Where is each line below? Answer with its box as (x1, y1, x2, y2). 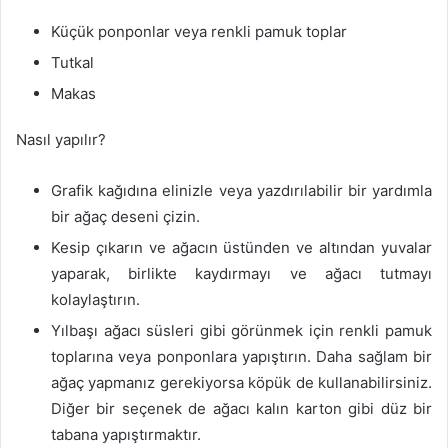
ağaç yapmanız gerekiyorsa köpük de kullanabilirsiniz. (51, 373, 432, 392)
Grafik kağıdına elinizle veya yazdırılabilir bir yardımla (51, 181, 432, 200)
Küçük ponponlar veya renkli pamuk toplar (51, 22, 347, 41)
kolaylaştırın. (51, 290, 140, 309)
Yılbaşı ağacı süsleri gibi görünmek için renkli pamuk (51, 321, 432, 340)
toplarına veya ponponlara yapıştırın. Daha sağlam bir (51, 347, 432, 366)
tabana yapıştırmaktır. (51, 425, 201, 444)
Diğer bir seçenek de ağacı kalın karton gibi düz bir (51, 399, 432, 418)
